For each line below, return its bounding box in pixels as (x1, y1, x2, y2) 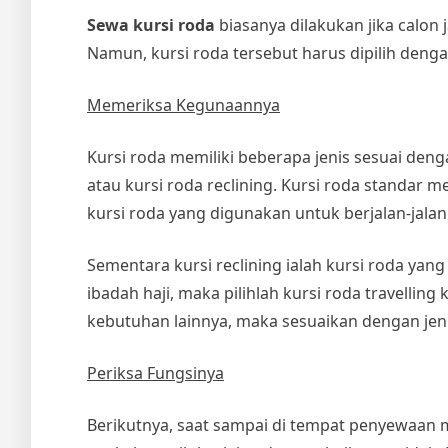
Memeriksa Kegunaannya (87, 94, 280, 117)
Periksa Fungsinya (87, 362, 224, 385)
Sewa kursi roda (87, 14, 215, 37)
